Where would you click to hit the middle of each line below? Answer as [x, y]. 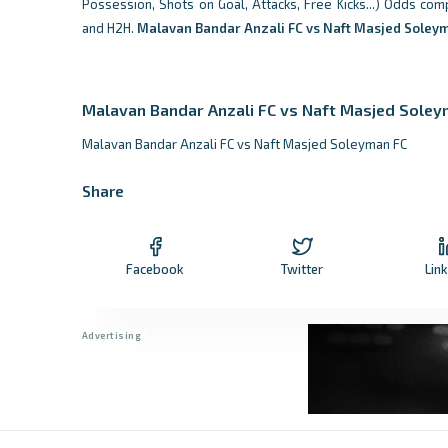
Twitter [302, 268]
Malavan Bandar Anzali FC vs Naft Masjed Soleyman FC [244, 144]
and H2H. [109, 28]
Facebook [155, 268]
